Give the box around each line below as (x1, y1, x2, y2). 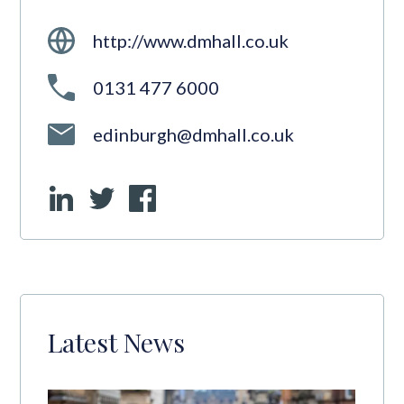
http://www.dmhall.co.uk (93, 30, 289, 51)
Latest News (48, 325, 186, 359)
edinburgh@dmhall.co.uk (93, 124, 295, 145)
